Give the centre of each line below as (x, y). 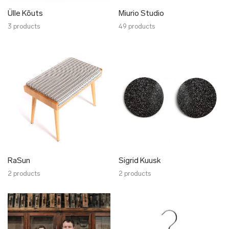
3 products (24, 27)
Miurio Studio (141, 14)
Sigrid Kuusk (140, 161)
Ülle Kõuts (25, 14)
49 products (137, 27)
